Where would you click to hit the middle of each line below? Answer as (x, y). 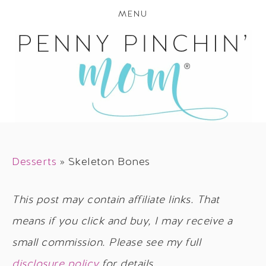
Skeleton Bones (109, 162)
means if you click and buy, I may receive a (122, 222)
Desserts (34, 162)
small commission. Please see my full (106, 243)
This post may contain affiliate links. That (116, 200)
